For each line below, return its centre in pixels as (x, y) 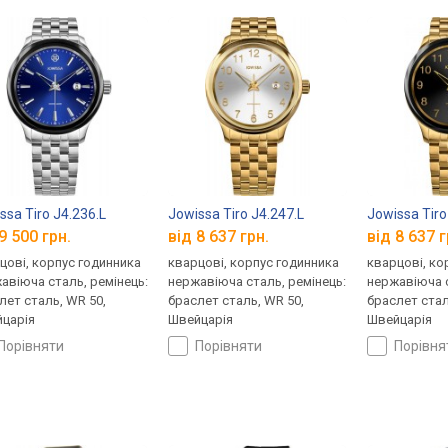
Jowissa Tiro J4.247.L (236, 213)
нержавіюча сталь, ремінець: (257, 282)
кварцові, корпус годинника (254, 263)
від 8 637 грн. (219, 237)
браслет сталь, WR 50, (236, 301)
